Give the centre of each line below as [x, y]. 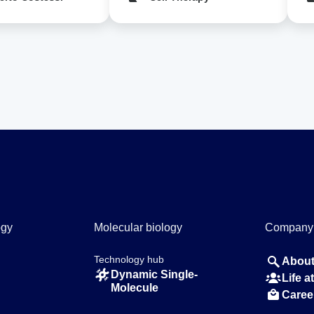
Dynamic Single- [155, 275]
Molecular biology [138, 227]
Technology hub [129, 259]
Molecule [135, 288]
